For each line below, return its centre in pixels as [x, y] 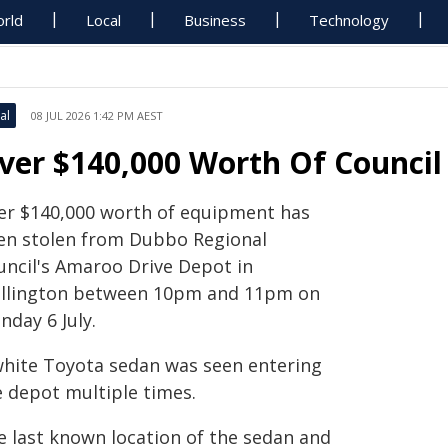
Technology [349, 20]
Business [215, 20]
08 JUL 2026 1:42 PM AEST [97, 115]
